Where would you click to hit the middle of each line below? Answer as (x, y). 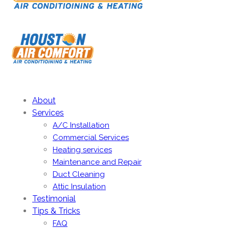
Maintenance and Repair (97, 162)
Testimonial (54, 199)
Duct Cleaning (79, 175)
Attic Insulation (79, 187)
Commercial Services (91, 138)
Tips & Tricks (56, 211)
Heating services (82, 150)
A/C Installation (81, 125)
